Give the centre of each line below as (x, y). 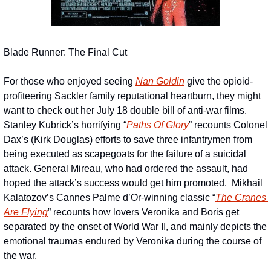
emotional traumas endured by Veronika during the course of (132, 241)
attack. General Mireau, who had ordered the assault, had (126, 169)
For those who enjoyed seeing (70, 82)
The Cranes (241, 198)
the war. (20, 256)
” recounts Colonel (228, 125)
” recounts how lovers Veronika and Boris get (143, 212)
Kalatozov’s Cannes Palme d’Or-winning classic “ (109, 198)
